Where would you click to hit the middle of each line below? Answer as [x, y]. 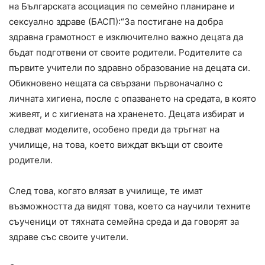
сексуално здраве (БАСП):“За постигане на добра [116, 22]
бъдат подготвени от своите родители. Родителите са [125, 53]
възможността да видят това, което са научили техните [130, 206]
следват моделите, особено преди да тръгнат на [114, 130]
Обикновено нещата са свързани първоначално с [116, 83]
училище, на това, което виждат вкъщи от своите [116, 145]
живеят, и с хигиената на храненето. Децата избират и [127, 114]
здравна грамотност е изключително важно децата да [126, 37]
